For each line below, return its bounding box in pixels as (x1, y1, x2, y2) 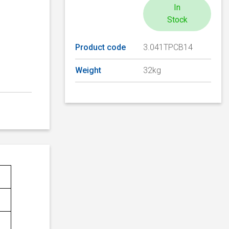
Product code (75, 42, 126, 52)
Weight (75, 65, 101, 75)
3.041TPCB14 (143, 42, 193, 52)
